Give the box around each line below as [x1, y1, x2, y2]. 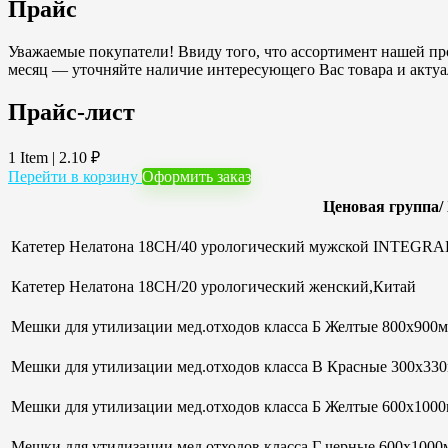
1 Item [8, 148, 52, 166]
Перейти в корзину [8, 167, 138, 185]
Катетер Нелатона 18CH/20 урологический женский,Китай [11, 277, 416, 295]
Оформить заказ [142, 167, 251, 185]
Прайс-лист [8, 98, 135, 125]
